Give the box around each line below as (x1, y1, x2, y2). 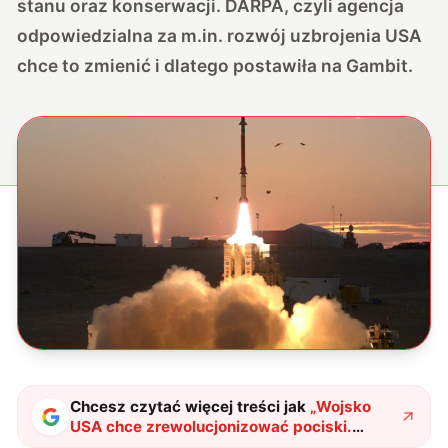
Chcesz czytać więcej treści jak (70, 396, 307, 416)
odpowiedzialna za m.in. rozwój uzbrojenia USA (17, 24, 423, 46)
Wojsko (316, 396, 372, 416)
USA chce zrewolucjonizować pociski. (70, 416, 353, 436)
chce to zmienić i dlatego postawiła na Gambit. (17, 54, 414, 76)
